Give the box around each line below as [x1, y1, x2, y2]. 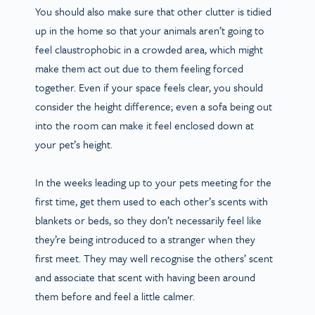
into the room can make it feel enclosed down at [35, 117, 254, 133]
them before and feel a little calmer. [35, 288, 203, 304]
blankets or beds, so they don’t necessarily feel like [35, 212, 262, 228]
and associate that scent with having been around [35, 269, 255, 285]
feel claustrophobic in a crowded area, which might [35, 41, 263, 57]
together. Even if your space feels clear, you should [35, 79, 263, 95]
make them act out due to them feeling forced [35, 60, 243, 76]
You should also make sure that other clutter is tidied [35, 3, 271, 19]
